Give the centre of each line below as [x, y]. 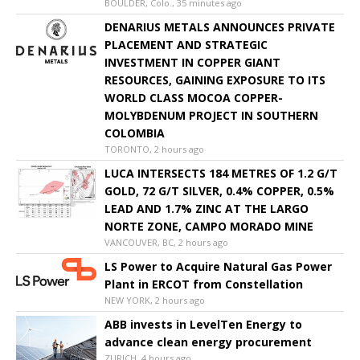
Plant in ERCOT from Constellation [204, 284]
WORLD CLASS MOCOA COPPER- [194, 98]
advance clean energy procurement [208, 342]
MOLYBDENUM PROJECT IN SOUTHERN [211, 116]
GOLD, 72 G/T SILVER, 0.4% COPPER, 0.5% [219, 191]
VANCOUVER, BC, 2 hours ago [166, 243]
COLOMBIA [135, 133]
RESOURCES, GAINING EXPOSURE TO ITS [215, 80]
